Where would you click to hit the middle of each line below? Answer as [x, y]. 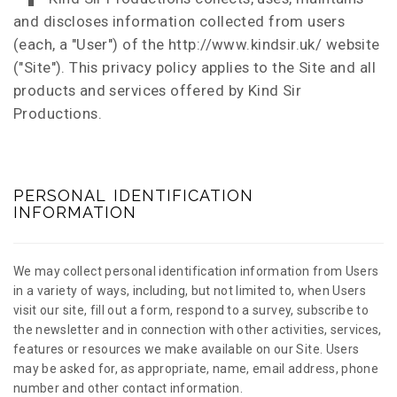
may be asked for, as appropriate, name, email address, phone [196, 369]
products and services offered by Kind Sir [158, 90]
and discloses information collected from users [179, 21]
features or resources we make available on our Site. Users [187, 349]
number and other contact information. [128, 388]
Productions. [58, 113]
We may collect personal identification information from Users [196, 271]
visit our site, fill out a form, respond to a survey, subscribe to [191, 310]
